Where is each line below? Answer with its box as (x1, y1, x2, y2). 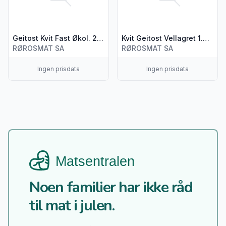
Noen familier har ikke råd (29, 177, 192, 198)
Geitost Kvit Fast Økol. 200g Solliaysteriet (97, 33, 103, 42)
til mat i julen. (29, 195, 114, 216)
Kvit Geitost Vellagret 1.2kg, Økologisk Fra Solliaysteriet (203, 33, 209, 42)
